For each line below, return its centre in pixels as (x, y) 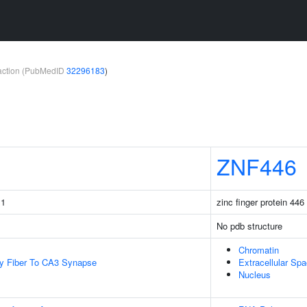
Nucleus (255, 274)
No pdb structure (249, 226)
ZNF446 (257, 166)
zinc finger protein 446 (260, 202)
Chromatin (259, 250)
